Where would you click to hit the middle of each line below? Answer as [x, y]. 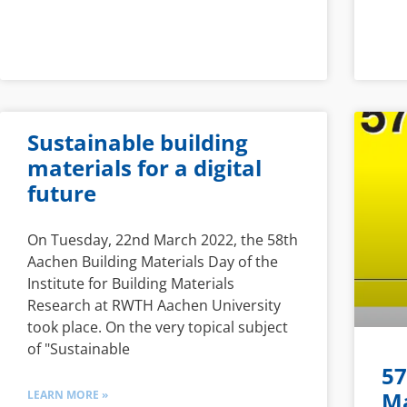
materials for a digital [144, 167]
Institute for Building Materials [131, 283]
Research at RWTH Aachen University [154, 305]
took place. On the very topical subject [158, 327]
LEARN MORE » [68, 394]
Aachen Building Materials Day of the [153, 261]
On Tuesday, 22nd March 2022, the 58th [163, 239]
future [62, 193]
